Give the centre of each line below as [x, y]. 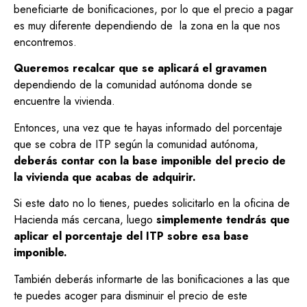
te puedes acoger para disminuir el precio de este [131, 295]
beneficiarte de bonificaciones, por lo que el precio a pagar [153, 9]
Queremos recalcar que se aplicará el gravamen [140, 69]
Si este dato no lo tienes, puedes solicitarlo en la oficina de [152, 204]
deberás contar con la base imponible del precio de [150, 160]
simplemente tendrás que [223, 220]
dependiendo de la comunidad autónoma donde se [133, 85]
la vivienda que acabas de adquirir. [105, 177]
